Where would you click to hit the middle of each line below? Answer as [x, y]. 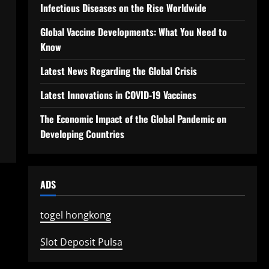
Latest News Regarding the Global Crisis [118, 71]
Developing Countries [82, 134]
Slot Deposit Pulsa [81, 242]
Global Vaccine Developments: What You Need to [133, 32]
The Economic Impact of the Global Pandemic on [133, 119]
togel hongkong [75, 215]
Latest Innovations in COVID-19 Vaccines [118, 95]
